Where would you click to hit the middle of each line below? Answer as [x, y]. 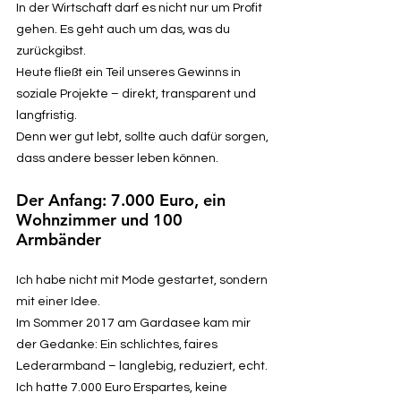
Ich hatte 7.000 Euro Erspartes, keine [122, 387]
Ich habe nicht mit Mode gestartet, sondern [142, 280]
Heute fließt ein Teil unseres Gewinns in [128, 72]
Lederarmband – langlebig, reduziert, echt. [142, 366]
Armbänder [59, 239]
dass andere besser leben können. [117, 158]
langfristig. [47, 115]
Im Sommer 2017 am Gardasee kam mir [133, 323]
